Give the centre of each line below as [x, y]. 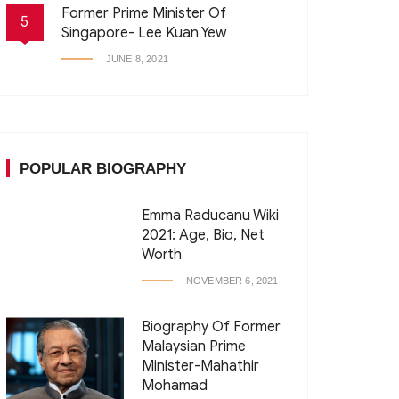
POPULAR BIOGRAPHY [103, 169]
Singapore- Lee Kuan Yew [144, 33]
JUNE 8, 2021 [137, 59]
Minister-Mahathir [200, 366]
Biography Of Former [211, 327]
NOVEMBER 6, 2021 [232, 281]
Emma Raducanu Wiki [210, 216]
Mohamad [175, 386]
